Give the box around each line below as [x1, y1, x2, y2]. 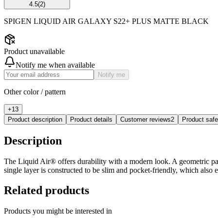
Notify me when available [16, 60, 95, 69]
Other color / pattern [4, 87, 66, 96]
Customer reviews [120, 115, 171, 123]
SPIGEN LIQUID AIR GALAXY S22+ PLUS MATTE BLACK [4, 17, 209, 25]
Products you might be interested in [4, 207, 112, 216]
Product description [8, 115, 62, 123]
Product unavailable [4, 47, 65, 55]
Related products [4, 184, 89, 197]
